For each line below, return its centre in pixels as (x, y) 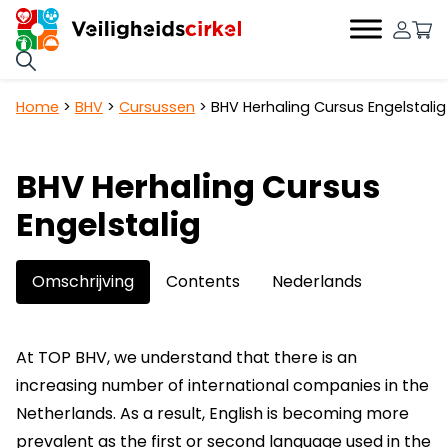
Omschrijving (83, 281)
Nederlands (317, 281)
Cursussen (157, 106)
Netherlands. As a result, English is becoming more (212, 413)
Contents (203, 281)
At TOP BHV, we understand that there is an (186, 357)
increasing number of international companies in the (222, 385)
